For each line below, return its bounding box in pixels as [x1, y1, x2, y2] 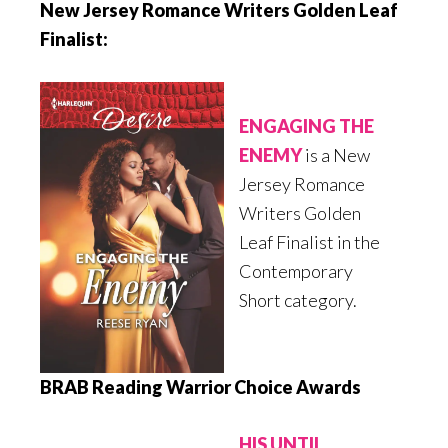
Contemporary [238, 260, 353, 283]
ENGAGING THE [238, 115, 374, 138]
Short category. [238, 289, 357, 312]
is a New [301, 144, 370, 167]
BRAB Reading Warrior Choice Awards [40, 376, 361, 399]
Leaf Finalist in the [238, 231, 380, 254]
